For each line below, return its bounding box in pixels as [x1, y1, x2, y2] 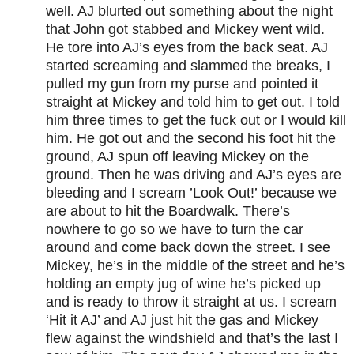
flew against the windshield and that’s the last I [46, 330, 338, 347]
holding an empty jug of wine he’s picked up [46, 276, 321, 292]
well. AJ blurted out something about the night [46, 3, 333, 20]
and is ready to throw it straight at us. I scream [46, 294, 337, 311]
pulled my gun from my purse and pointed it [46, 76, 318, 92]
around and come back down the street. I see [46, 239, 330, 256]
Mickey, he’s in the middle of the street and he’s [46, 258, 345, 274]
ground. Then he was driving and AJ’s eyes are [46, 167, 341, 183]
